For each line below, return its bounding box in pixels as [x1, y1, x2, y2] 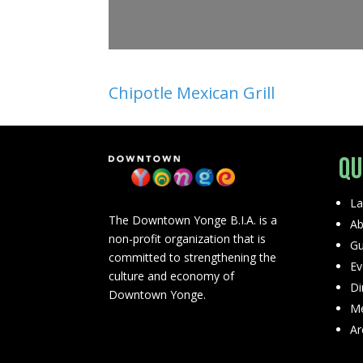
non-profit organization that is [109, 231, 267, 247]
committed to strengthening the [109, 250, 277, 266]
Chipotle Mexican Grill [109, 82, 275, 104]
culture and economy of [109, 268, 235, 284]
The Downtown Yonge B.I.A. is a [109, 212, 278, 228]
